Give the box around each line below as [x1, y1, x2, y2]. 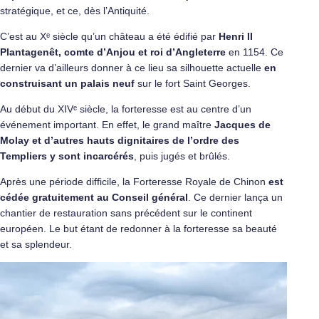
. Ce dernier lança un [188, 192, 283, 203]
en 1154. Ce [226, 46, 283, 58]
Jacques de [214, 119, 271, 130]
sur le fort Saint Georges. [135, 78, 251, 89]
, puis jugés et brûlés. [134, 150, 230, 162]
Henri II [219, 31, 253, 42]
